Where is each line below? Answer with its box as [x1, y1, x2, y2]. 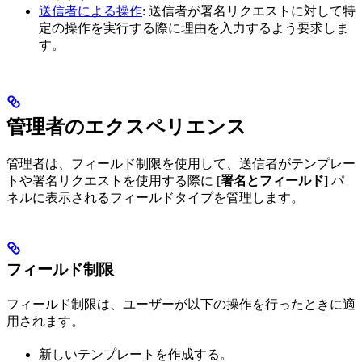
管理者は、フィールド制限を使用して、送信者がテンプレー [6, 157, 356, 171]
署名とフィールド [221, 174, 324, 188]
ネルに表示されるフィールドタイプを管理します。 [6, 191, 304, 205]
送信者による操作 [39, 4, 142, 19]
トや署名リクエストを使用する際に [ [6, 174, 221, 188]
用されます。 [6, 314, 84, 329]
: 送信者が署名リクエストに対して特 [142, 4, 356, 19]
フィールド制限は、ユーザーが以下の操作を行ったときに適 [6, 297, 356, 312]
